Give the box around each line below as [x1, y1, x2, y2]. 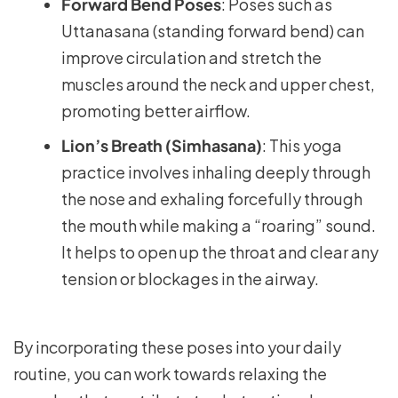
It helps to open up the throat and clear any [61, 242, 378, 262]
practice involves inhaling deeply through [61, 162, 370, 182]
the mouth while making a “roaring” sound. [61, 215, 376, 235]
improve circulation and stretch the [61, 47, 322, 68]
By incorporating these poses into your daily [13, 337, 341, 357]
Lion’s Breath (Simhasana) [61, 135, 262, 155]
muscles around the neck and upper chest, [61, 74, 375, 94]
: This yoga [262, 135, 342, 155]
